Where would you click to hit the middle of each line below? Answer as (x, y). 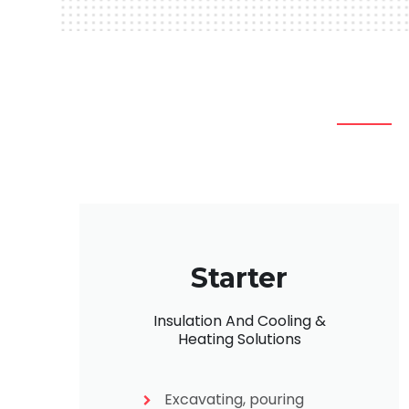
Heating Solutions (239, 339)
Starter (239, 278)
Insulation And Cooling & (239, 320)
